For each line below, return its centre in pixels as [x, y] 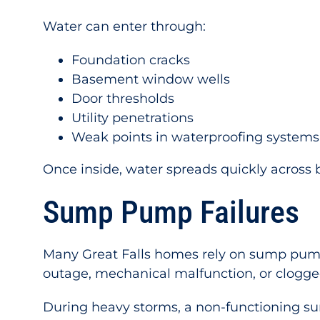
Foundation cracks [130, 60]
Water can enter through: [124, 26]
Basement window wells [150, 79]
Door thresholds [122, 99]
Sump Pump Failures [171, 212]
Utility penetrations [132, 118]
